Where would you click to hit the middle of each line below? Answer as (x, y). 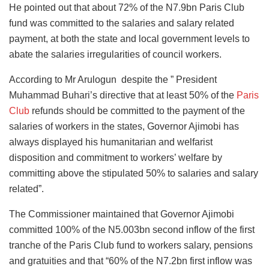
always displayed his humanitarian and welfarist (111, 142)
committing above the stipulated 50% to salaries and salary (134, 174)
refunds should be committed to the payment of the (137, 111)
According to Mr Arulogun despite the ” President (113, 80)
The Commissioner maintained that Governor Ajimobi (123, 214)
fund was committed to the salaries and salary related (122, 23)
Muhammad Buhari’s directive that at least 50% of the (123, 95)
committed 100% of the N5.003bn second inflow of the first (132, 230)
